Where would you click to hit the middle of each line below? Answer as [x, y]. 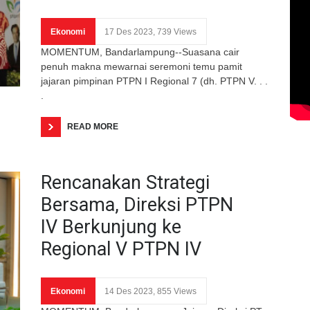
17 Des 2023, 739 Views [151, 31]
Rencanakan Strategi [125, 182]
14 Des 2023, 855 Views [151, 291]
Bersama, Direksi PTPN [137, 204]
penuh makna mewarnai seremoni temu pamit [142, 66]
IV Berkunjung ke [111, 227]
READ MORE [93, 126]
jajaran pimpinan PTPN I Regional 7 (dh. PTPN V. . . [154, 81]
